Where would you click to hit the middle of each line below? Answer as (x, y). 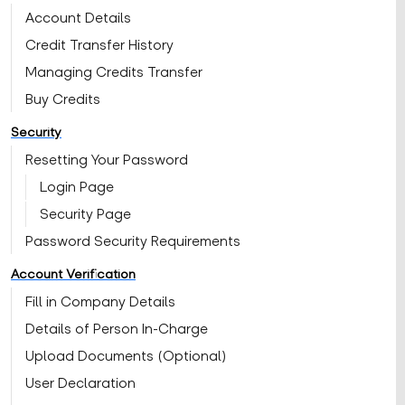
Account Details (78, 18)
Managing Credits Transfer (114, 72)
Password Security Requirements (133, 241)
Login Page (77, 187)
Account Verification (73, 274)
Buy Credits (63, 99)
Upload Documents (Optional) (126, 356)
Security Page (85, 214)
